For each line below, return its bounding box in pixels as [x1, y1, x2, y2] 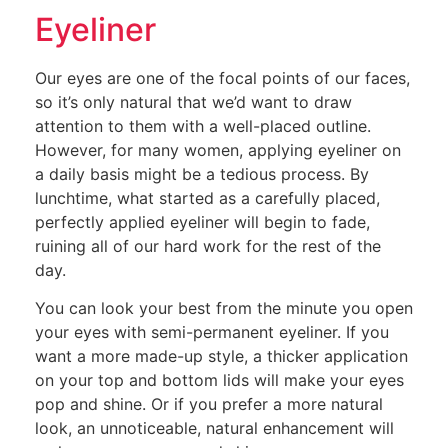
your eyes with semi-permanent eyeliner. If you [35, 322, 389, 343]
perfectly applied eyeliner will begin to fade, [35, 212, 370, 233]
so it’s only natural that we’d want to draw [35, 92, 352, 113]
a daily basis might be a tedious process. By [35, 164, 369, 185]
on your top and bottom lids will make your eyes [35, 370, 404, 391]
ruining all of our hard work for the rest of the [35, 236, 381, 257]
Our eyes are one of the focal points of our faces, [35, 68, 410, 89]
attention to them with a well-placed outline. [35, 116, 371, 137]
